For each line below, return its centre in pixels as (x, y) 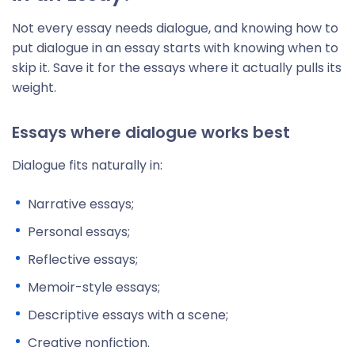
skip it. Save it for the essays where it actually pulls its (177, 68)
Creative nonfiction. (89, 343)
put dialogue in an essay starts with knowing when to (175, 48)
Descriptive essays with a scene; (128, 315)
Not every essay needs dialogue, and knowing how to (175, 28)
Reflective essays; (83, 260)
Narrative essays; (81, 204)
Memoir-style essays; (94, 287)
